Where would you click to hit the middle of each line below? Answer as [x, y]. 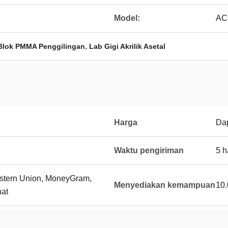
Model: [127, 18]
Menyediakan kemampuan [165, 185]
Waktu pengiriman [149, 150]
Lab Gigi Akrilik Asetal [127, 46]
